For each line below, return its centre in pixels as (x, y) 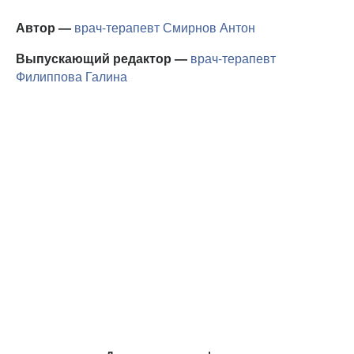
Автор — (45, 27)
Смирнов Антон (209, 27)
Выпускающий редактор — (103, 58)
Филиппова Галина (72, 76)
